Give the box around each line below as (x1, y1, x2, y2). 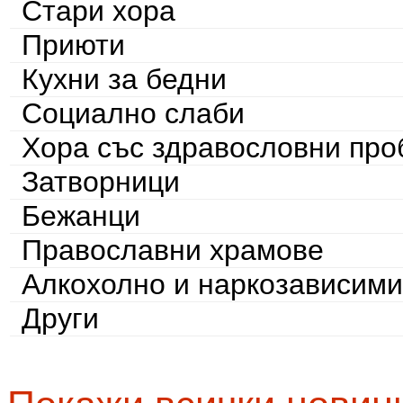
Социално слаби (21, 97, 245, 130)
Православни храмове (21, 234, 324, 267)
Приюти (21, 29, 125, 62)
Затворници (21, 166, 180, 199)
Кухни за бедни (21, 63, 227, 96)
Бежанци (21, 200, 140, 233)
